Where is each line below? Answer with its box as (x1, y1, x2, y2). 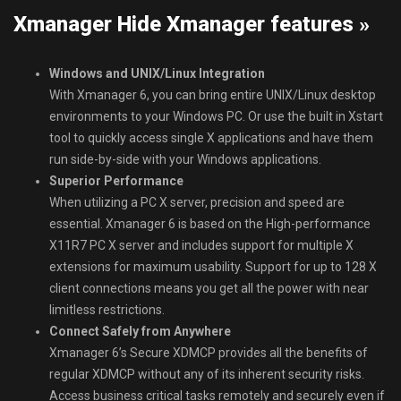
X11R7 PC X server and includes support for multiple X (49, 238, 354, 253)
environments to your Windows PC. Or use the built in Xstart (49, 109, 383, 124)
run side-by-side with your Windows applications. (49, 152, 321, 167)
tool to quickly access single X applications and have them (49, 131, 373, 146)
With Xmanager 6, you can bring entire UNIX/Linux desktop (49, 88, 376, 103)
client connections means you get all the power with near (49, 281, 369, 296)
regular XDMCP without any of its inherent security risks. (49, 367, 364, 382)
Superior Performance (49, 174, 183, 189)
